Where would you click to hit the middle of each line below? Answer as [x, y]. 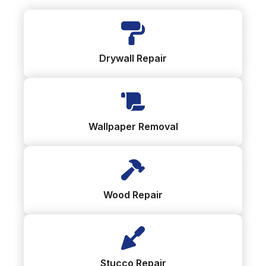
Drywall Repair [133, 58]
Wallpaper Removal [133, 127]
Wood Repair [133, 195]
